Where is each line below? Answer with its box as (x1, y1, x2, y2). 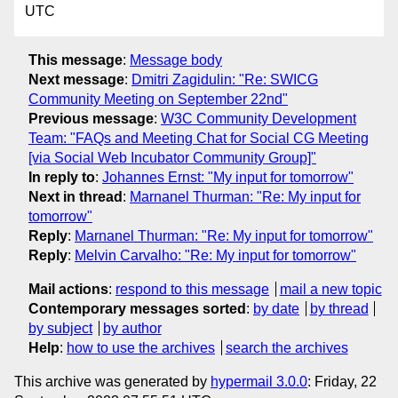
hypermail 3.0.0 (211, 373, 307, 389)
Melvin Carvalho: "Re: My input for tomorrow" (75, 247, 356, 263)
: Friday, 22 (307, 373, 377, 389)
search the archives (225, 339, 348, 355)
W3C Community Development (161, 110, 356, 126)
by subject (28, 320, 92, 336)
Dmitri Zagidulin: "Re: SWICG (131, 71, 318, 87)
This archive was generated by (14, 373, 211, 389)
